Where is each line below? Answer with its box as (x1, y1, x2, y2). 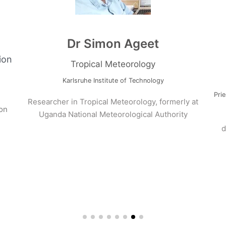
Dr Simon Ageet (96, 36, 189, 51)
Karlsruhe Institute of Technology (92, 76, 194, 84)
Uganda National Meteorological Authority (68, 109, 217, 119)
